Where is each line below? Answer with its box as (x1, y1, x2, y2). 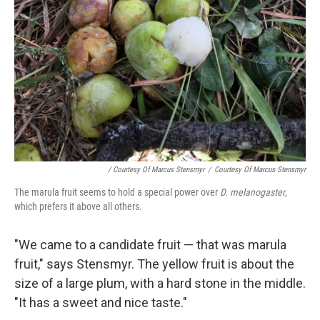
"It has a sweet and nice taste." (14, 295, 187, 311)
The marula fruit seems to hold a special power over (14, 186, 220, 199)
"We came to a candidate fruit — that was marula (14, 237, 286, 253)
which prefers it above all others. (14, 201, 142, 213)
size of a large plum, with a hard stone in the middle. (14, 276, 306, 291)
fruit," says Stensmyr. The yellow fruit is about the (14, 256, 294, 272)
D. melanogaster (220, 186, 285, 199)
